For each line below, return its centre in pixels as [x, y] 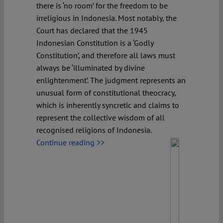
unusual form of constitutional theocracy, [106, 92]
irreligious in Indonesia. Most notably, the [107, 18]
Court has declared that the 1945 [92, 30]
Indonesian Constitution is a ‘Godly [95, 43]
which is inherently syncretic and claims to [108, 105]
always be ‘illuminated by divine [91, 67]
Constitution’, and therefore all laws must [106, 55]
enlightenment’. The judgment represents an [111, 80]
